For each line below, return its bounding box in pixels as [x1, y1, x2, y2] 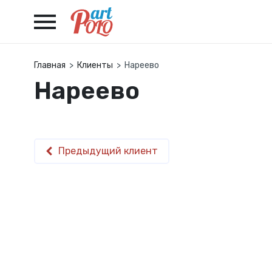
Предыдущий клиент [58, 145, 158, 157]
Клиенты [77, 60, 113, 70]
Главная [34, 60, 66, 70]
